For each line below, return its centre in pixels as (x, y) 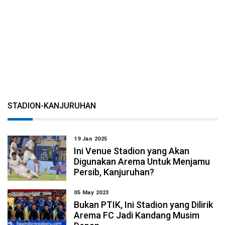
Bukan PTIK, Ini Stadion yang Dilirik (144, 205)
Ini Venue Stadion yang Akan (132, 151)
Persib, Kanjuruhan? (114, 172)
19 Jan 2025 (91, 139)
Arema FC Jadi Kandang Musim (137, 215)
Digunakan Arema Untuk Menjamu (142, 161)
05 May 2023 (91, 193)
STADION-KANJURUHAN (52, 106)
